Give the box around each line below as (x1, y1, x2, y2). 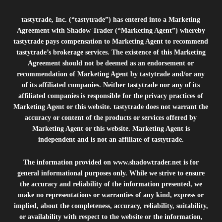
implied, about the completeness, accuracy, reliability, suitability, (13, 202, 208, 210)
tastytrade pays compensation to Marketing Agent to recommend (13, 38, 209, 45)
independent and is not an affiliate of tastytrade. (38, 136, 184, 143)
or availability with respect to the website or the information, (19, 213, 203, 221)
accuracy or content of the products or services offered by (25, 114, 197, 121)
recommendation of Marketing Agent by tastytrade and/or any (17, 70, 205, 78)
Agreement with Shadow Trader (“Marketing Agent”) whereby (16, 27, 205, 34)
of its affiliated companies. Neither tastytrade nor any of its (22, 81, 200, 89)
